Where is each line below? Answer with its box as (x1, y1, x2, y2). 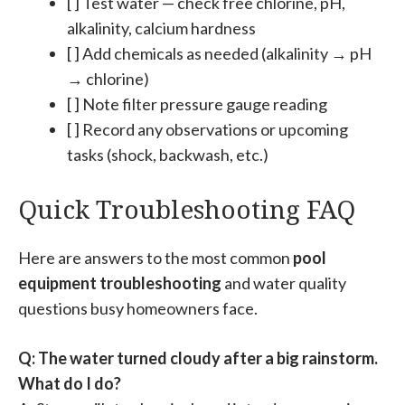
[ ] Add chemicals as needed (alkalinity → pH (67, 42, 372, 63)
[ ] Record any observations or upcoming (67, 118, 348, 139)
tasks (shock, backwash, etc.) (67, 144, 268, 165)
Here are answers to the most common (18, 247, 293, 268)
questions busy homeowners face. (18, 297, 258, 318)
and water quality (221, 272, 346, 293)
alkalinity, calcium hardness (67, 17, 256, 38)
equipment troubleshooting (18, 272, 221, 293)
